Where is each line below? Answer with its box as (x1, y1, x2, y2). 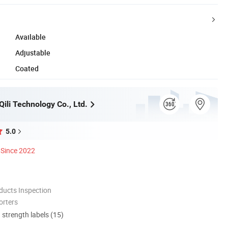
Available (15, 32, 46, 42)
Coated (15, 63, 39, 73)
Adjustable (15, 47, 50, 58)
